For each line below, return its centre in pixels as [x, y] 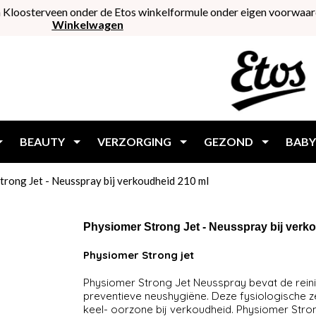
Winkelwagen [87, 24]
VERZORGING [134, 141]
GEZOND [229, 141]
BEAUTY [42, 141]
